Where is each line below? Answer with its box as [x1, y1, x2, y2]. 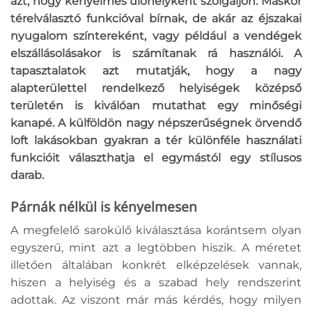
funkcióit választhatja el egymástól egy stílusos [10, 150, 302, 164]
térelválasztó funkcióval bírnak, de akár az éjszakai [10, 11, 302, 25]
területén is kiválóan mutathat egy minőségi [10, 98, 302, 112]
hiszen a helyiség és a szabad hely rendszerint [10, 276, 302, 290]
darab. [10, 168, 47, 182]
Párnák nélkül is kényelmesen [10, 196, 197, 216]
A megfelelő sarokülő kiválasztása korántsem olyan [10, 224, 302, 237]
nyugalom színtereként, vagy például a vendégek [10, 29, 302, 42]
